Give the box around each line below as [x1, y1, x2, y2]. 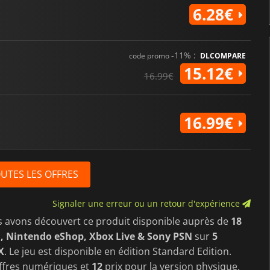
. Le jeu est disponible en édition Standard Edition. [4, 244, 231, 258]
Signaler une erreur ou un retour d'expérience [52, 197, 242, 209]
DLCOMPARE [199, 50, 246, 61]
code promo [128, 50, 171, 61]
